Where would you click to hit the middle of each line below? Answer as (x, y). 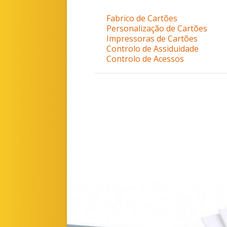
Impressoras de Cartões (152, 38)
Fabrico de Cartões (142, 18)
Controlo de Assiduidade (153, 48)
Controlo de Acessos (145, 59)
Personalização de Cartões (157, 28)
